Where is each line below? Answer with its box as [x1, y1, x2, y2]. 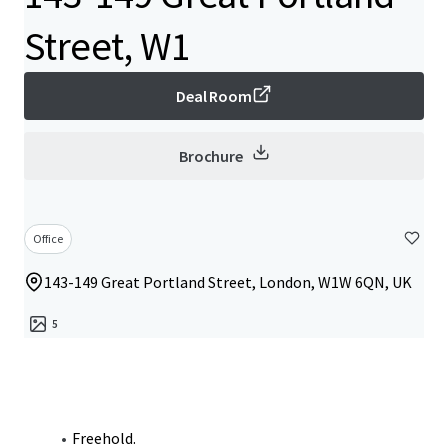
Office [33, 231, 63, 246]
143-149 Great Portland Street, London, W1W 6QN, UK [44, 272, 412, 292]
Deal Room [175, 86, 253, 106]
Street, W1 [24, 21, 190, 71]
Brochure [178, 146, 244, 166]
